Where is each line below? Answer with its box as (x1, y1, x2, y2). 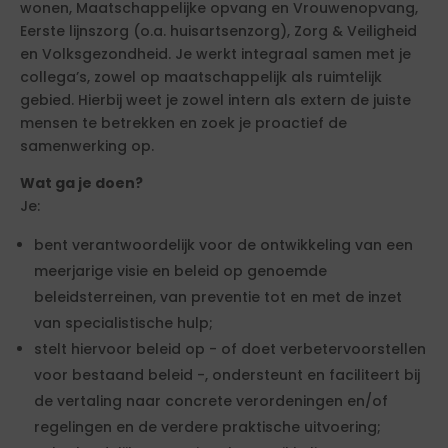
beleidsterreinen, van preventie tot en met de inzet (34, 287, 402, 307)
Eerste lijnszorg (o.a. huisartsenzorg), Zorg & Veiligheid (20, 21, 417, 41)
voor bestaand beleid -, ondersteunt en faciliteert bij (34, 365, 420, 385)
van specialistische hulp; (34, 313, 213, 333)
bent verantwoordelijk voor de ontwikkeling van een (34, 235, 413, 255)
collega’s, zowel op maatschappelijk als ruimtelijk (20, 67, 382, 87)
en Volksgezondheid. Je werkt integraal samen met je (20, 44, 411, 64)
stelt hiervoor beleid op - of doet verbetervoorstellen (34, 339, 426, 359)
